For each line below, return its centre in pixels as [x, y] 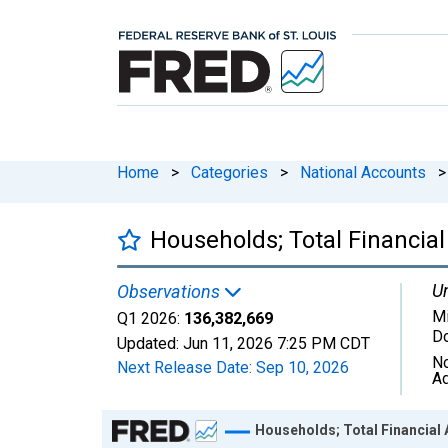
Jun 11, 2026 [228, 343]
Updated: [150, 343]
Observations [170, 291]
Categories [229, 172]
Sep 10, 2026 [302, 367]
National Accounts [363, 172]
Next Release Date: [186, 367]
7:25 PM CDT [323, 343]
